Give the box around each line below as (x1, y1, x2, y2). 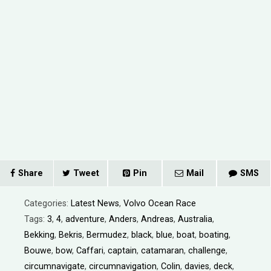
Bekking (24, 230, 54, 240)
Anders (109, 214, 137, 224)
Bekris (59, 230, 82, 240)
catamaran (141, 246, 184, 256)
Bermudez (87, 230, 127, 240)
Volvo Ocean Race (123, 198, 196, 209)
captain (108, 246, 137, 256)
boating (199, 230, 229, 240)
